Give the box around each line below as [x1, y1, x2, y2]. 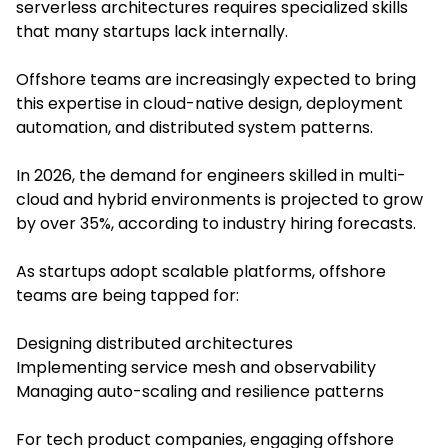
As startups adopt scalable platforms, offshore [16, 259, 386, 283]
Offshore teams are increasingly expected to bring [16, 67, 416, 91]
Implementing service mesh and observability [16, 355, 376, 379]
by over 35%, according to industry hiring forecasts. [16, 211, 416, 235]
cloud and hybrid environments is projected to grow [16, 187, 423, 211]
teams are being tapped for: [16, 283, 239, 307]
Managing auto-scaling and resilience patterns [16, 379, 384, 403]
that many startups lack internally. [16, 19, 288, 43]
